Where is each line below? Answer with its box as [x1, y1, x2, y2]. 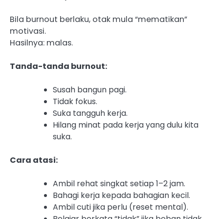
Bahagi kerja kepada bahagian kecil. [53, 190, 190, 201]
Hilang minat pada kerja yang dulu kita [53, 119, 198, 131]
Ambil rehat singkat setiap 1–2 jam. [53, 178, 185, 190]
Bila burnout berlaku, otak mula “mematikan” [10, 13, 187, 25]
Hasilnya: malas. [10, 37, 73, 48]
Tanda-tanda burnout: [10, 60, 107, 72]
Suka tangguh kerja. [53, 108, 128, 119]
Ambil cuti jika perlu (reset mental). [53, 201, 188, 213]
